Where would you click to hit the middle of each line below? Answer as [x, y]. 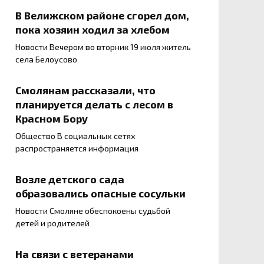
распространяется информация [77, 148]
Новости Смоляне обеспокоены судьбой [93, 211]
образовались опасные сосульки [100, 194]
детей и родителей [52, 223]
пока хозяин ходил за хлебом [93, 30]
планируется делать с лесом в [94, 105]
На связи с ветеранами [75, 254]
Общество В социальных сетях [75, 136]
